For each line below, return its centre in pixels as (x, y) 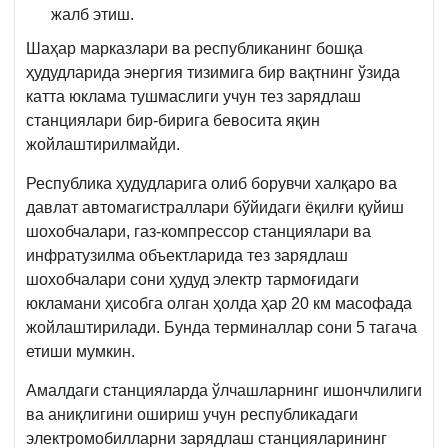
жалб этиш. (92, 14)
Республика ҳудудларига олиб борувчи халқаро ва (211, 183)
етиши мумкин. (80, 351)
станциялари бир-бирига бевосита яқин (173, 120)
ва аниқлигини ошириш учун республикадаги (192, 414)
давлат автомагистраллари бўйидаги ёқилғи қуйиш (215, 207)
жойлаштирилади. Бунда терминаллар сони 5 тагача (221, 327)
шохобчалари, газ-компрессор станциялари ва (198, 231)
